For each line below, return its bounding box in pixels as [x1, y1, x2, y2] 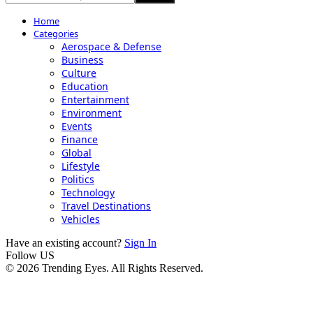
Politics [61, 173, 94, 186]
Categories [34, 27, 78, 40]
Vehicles [61, 212, 100, 226]
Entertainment [61, 93, 129, 106]
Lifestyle [61, 159, 100, 173]
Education [61, 80, 108, 93]
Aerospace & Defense [61, 40, 161, 53]
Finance [61, 133, 98, 146]
